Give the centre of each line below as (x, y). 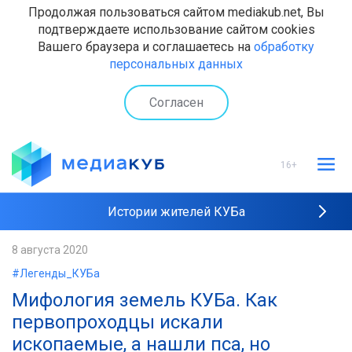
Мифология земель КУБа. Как (145, 300)
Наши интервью (176, 289)
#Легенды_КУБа (56, 273)
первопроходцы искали (117, 322)
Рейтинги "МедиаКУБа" (176, 250)
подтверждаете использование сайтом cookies (176, 29)
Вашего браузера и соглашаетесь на (146, 47)
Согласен (176, 102)
